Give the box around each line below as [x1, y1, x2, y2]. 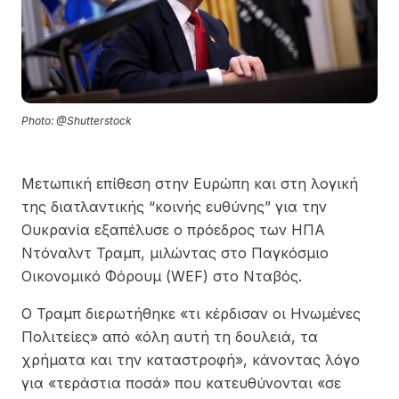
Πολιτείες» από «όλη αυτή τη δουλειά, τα [21, 327, 318, 346]
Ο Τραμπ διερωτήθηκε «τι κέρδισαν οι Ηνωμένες [21, 304, 361, 322]
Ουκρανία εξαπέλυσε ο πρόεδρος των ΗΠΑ [21, 220, 325, 239]
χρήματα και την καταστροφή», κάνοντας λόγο [21, 350, 360, 369]
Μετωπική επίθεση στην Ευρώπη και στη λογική [21, 174, 358, 192]
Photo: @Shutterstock [21, 113, 132, 127]
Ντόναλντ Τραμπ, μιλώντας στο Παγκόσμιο [21, 243, 329, 262]
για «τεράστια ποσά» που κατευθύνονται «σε [21, 373, 341, 392]
